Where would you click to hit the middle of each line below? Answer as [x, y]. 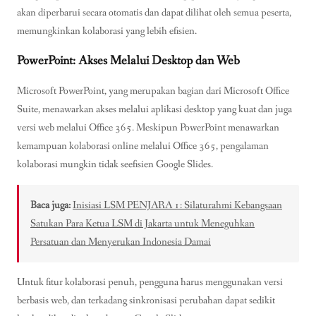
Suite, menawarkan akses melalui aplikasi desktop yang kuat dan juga [154, 110]
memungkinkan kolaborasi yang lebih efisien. [107, 31]
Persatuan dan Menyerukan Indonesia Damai [121, 242]
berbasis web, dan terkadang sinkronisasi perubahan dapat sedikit [146, 300]
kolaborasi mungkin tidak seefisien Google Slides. [115, 165]
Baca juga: [50, 205]
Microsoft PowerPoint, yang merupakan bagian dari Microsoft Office [153, 91]
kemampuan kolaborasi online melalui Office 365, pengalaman [143, 146]
